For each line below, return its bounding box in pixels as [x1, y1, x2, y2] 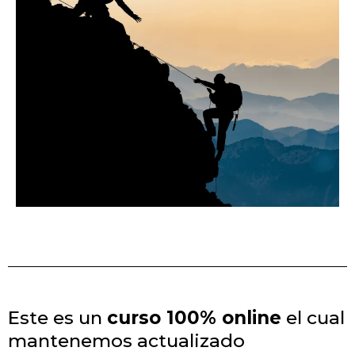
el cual [281, 306, 345, 329]
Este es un [8, 306, 107, 329]
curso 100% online [107, 306, 281, 329]
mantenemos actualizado [8, 329, 245, 352]
